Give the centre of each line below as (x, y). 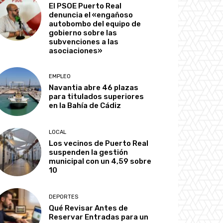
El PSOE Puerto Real (85, 6)
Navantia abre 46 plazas (94, 87)
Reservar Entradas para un (99, 217)
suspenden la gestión (89, 152)
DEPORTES (64, 197)
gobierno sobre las (83, 33)
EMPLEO (60, 76)
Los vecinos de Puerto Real (99, 143)
